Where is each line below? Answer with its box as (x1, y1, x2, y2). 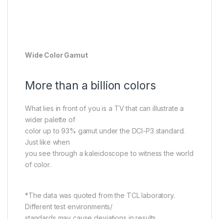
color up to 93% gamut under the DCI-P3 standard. (25, 126, 185, 135)
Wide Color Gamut (25, 50, 88, 59)
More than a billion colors (25, 78, 156, 92)
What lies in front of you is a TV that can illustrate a (25, 104, 184, 112)
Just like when (25, 137, 70, 146)
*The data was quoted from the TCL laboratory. (25, 191, 175, 199)
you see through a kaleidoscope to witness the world (25, 149, 194, 157)
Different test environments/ (25, 202, 113, 211)
